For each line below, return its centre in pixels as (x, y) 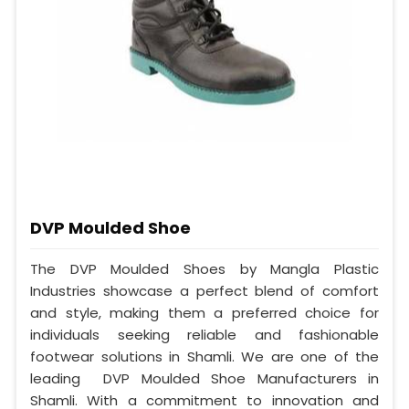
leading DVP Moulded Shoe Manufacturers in (204, 378)
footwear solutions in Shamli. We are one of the (204, 356)
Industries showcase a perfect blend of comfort (204, 290)
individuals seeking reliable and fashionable (204, 334)
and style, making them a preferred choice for (204, 312)
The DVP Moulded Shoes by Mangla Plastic (204, 268)
